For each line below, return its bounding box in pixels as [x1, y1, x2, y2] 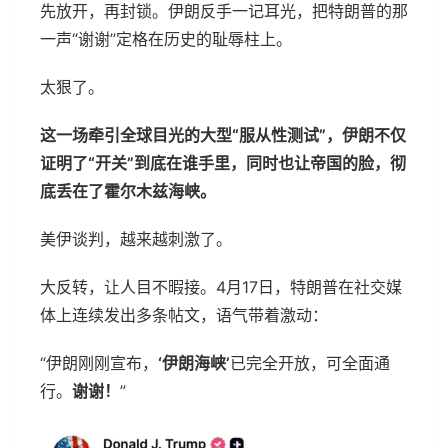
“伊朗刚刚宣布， [40, 353, 158, 373]
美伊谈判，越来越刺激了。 [40, 229, 232, 249]
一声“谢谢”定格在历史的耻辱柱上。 [40, 29, 292, 49]
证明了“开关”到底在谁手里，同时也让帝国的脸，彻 [40, 153, 406, 173]
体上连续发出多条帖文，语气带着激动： [40, 305, 328, 325]
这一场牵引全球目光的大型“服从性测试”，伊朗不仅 [40, 125, 406, 145]
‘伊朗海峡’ [158, 353, 230, 373]
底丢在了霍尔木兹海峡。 [40, 181, 216, 201]
